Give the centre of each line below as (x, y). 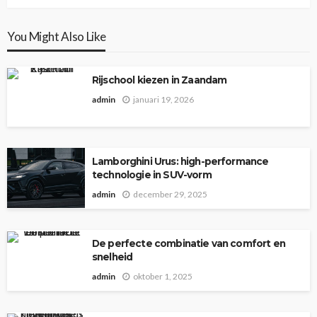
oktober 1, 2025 (163, 276)
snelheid (113, 257)
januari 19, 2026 (163, 99)
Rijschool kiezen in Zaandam (160, 80)
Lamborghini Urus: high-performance (180, 161)
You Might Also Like (57, 36)
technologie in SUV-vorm (152, 174)
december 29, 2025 (170, 194)
